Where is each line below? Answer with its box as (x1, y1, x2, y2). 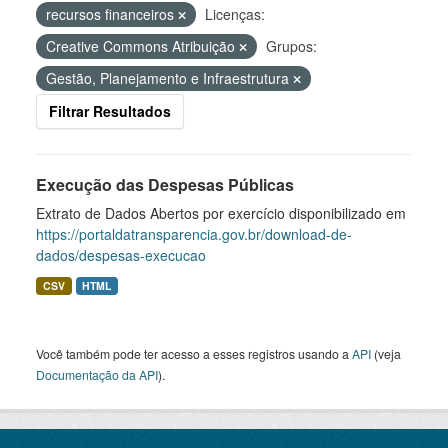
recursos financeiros (46, 4, 178, 24)
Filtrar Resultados (49, 101, 171, 121)
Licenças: (205, 4, 265, 24)
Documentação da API (36, 366, 158, 383)
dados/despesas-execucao (36, 245, 206, 265)
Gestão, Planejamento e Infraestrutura (46, 68, 293, 88)
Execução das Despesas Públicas (36, 173, 294, 196)
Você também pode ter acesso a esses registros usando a (36, 345, 352, 362)
